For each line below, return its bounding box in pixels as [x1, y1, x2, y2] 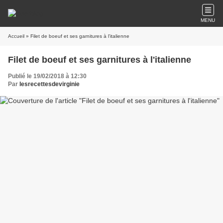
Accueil [8, 33, 24, 39]
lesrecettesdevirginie [19, 81, 80, 88]
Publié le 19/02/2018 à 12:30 [8, 73, 87, 80]
